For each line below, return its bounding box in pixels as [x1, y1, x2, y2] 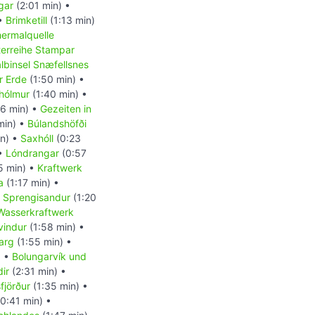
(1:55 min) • [14, 236, 72, 248]
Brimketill [6, 14, 47, 27]
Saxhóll [20, 132, 53, 145]
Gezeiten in [40, 103, 91, 115]
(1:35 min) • [30, 280, 88, 292]
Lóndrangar [6, 147, 59, 160]
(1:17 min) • [4, 176, 59, 189]
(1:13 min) [47, 14, 95, 27]
